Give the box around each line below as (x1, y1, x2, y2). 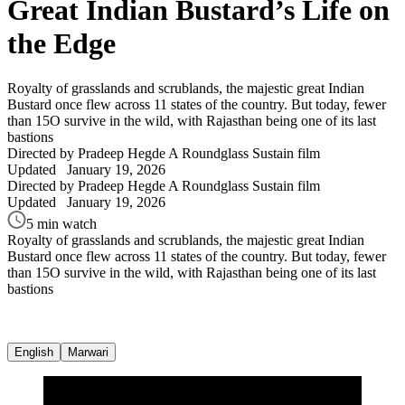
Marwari (68, 344, 108, 359)
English (14, 344, 53, 359)
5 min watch (26, 215, 97, 231)
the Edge (7, 27, 116, 61)
